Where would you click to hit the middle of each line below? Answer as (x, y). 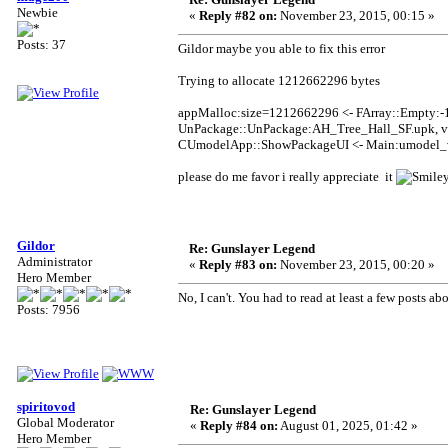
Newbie (37, 12)
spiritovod (46, 406)
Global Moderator (65, 422)
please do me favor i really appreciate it (287, 176)
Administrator (54, 261)
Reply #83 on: (238, 264)
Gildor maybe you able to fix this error (281, 48)
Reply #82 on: (238, 15)
